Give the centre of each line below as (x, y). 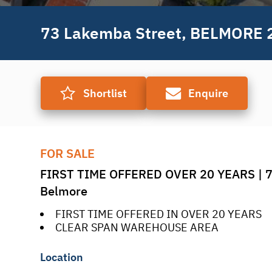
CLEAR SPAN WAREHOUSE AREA (137, 228)
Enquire (209, 93)
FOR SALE (67, 154)
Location (61, 257)
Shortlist (105, 93)
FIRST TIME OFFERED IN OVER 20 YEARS (158, 214)
